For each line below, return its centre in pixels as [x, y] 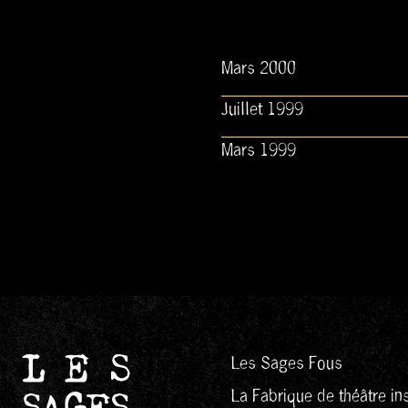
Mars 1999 [258, 151]
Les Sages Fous [287, 363]
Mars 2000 [258, 69]
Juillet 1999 [262, 110]
